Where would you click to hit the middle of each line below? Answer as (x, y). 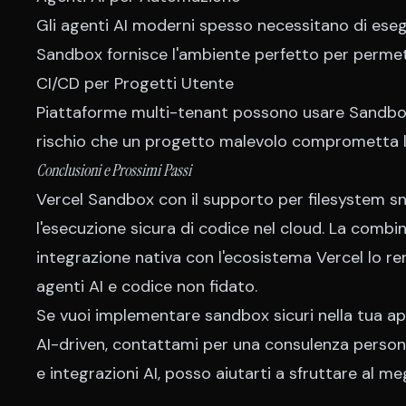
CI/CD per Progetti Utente (135, 83)
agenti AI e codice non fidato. (147, 286)
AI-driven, (74, 344)
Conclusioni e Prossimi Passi (114, 170)
